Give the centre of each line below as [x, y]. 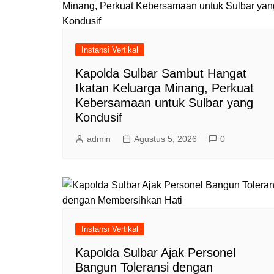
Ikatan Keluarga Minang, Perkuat [165, 88]
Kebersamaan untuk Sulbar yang [164, 102]
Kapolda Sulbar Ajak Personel [155, 252]
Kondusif [99, 117]
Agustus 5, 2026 [165, 139]
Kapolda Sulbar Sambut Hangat [161, 73]
